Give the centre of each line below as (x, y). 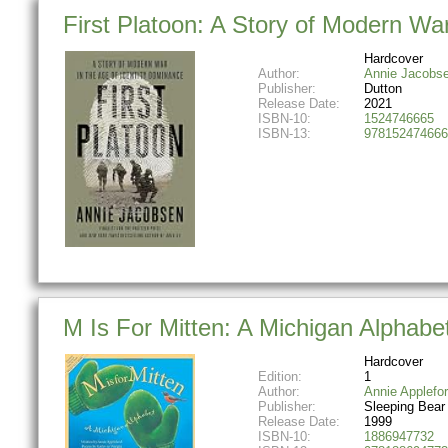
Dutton (382, 88)
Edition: (279, 377)
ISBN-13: (284, 133)
